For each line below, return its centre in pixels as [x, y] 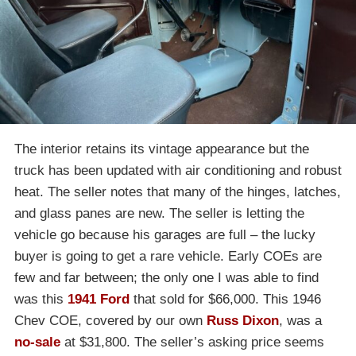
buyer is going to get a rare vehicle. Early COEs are [168, 257]
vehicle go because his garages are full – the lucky [165, 235]
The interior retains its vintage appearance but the [162, 149]
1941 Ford [99, 300]
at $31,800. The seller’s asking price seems [192, 342]
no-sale [37, 342]
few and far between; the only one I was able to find [166, 278]
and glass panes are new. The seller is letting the [159, 214]
